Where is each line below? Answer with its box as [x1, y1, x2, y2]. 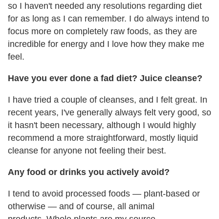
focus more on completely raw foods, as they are [8, 26, 197, 36]
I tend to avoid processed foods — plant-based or [8, 188, 200, 198]
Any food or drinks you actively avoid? [8, 167, 170, 177]
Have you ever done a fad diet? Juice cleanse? [8, 73, 202, 83]
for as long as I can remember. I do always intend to [8, 13, 209, 23]
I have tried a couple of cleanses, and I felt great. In [8, 94, 207, 105]
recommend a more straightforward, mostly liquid [8, 132, 198, 143]
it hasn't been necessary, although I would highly [8, 120, 196, 130]
